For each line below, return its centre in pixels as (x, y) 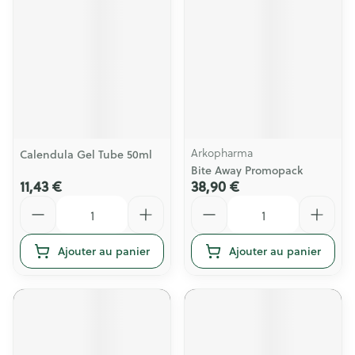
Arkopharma (222, 153)
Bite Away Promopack (247, 170)
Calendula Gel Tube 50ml (86, 155)
